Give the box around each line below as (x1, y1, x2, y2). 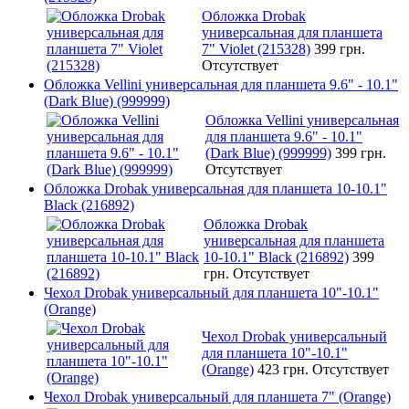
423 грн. (257, 361, 312, 377)
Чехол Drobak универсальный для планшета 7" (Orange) (44, 388, 391, 404)
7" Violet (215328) (202, 40, 310, 57)
